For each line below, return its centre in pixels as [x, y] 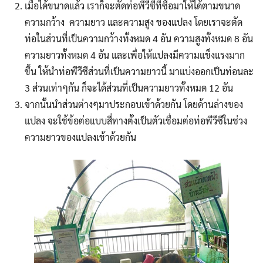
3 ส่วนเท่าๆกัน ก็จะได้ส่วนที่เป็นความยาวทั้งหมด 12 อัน [129, 88]
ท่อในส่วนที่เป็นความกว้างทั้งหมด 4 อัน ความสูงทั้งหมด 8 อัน [139, 39]
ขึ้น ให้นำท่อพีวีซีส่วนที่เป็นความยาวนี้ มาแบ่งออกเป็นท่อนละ [139, 72]
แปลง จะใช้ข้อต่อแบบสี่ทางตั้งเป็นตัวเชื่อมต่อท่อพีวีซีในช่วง [136, 121]
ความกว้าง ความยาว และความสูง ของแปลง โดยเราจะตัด [133, 22]
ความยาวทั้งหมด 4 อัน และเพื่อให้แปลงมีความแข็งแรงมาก [134, 55]
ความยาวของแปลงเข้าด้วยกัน [80, 137]
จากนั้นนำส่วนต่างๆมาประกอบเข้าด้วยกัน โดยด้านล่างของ [134, 104]
